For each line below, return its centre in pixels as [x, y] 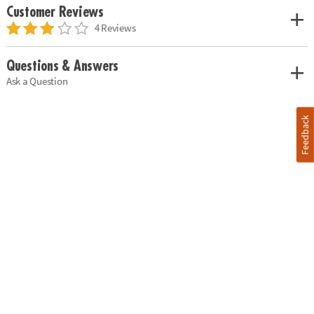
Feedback [305, 135]
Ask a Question [37, 81]
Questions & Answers [62, 66]
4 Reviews [115, 27]
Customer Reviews [55, 13]
